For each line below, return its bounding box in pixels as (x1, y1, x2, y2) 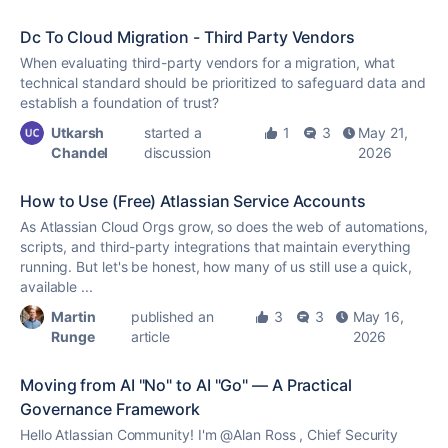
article (130, 328, 171, 345)
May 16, (352, 308, 405, 325)
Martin (51, 308, 96, 325)
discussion (143, 144, 211, 161)
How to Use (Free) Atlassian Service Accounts (20, 191, 366, 211)
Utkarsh (51, 124, 105, 141)
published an (130, 308, 214, 325)
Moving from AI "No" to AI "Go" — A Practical (20, 375, 352, 395)
